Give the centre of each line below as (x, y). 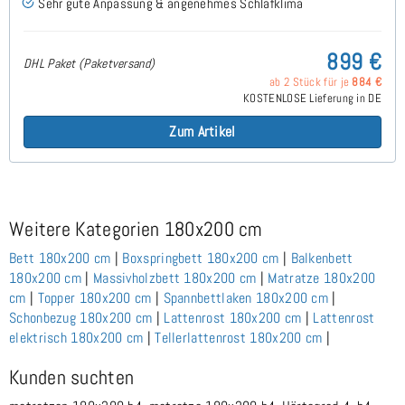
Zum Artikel (202, 131)
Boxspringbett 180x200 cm (201, 258)
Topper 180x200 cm (94, 297)
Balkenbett (322, 258)
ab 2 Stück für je (311, 81)
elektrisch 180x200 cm (76, 337)
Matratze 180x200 (322, 278)
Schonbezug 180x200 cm (81, 317)
